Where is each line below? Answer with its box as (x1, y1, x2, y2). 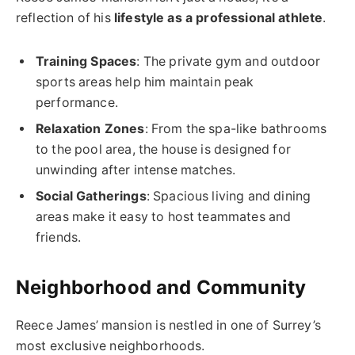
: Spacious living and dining (146, 189, 311, 204)
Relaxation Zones (36, 121, 145, 137)
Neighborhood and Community (16, 276, 307, 300)
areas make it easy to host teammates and (36, 209, 292, 225)
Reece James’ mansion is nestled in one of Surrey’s (16, 318, 321, 334)
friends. (36, 230, 82, 246)
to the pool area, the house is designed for (36, 142, 291, 158)
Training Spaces (36, 54, 137, 70)
